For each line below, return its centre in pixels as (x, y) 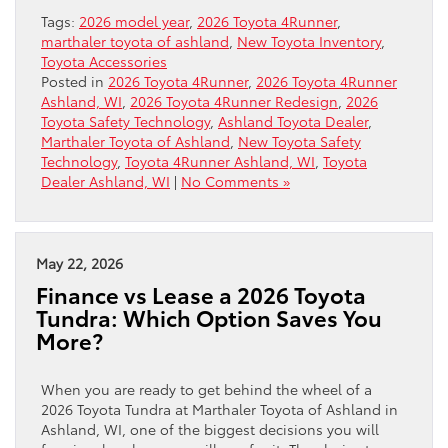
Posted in (74, 80)
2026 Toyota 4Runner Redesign (234, 100)
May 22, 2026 (79, 262)
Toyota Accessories (104, 60)
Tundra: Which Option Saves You (209, 317)
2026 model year (134, 20)
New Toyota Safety (299, 140)
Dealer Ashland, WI (105, 180)
